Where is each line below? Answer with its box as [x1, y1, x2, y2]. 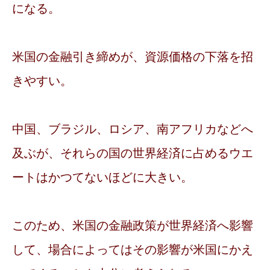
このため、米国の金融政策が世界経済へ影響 [12, 219, 253, 233]
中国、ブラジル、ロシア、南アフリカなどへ [12, 122, 253, 136]
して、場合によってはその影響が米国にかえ [12, 243, 253, 257]
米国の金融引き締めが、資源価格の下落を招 [12, 50, 253, 64]
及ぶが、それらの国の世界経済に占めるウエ [12, 146, 253, 160]
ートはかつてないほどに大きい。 [12, 171, 193, 184]
